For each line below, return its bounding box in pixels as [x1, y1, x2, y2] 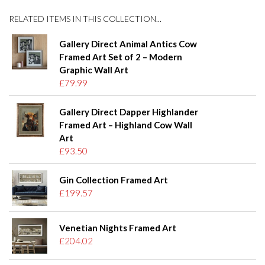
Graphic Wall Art [59, 64, 128, 76]
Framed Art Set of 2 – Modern [59, 51, 182, 63]
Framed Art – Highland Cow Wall [59, 119, 192, 131]
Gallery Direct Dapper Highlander [59, 106, 198, 118]
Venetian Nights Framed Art [59, 222, 176, 234]
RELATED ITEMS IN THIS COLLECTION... [9, 14, 161, 24]
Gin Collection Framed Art [59, 174, 168, 186]
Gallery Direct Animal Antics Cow [59, 38, 197, 50]
